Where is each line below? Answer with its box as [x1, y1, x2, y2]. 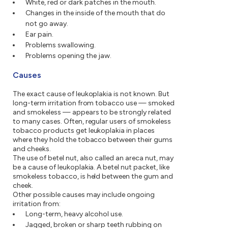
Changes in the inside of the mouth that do [25, 9, 165, 18]
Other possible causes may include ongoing [13, 190, 155, 199]
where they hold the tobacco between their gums [13, 135, 173, 145]
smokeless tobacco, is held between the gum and [13, 172, 174, 181]
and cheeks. [13, 145, 51, 154]
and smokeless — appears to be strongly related [13, 108, 172, 117]
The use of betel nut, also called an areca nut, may [13, 154, 174, 163]
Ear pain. [25, 30, 53, 39]
